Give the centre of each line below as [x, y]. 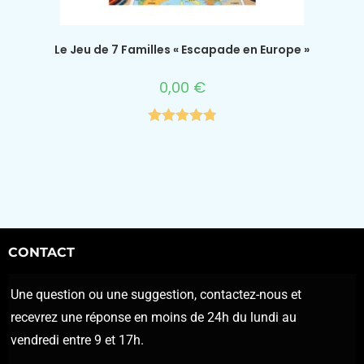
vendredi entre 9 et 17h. [77, 340]
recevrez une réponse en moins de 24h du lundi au [154, 318]
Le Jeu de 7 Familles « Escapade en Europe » [182, 49]
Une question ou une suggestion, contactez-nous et [156, 295]
